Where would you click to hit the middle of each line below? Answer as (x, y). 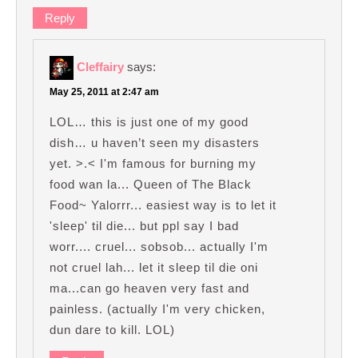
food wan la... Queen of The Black (151, 185)
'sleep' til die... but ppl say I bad (144, 226)
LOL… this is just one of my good (149, 122)
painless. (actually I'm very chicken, (157, 309)
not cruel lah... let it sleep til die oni (154, 268)
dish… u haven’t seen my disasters (155, 143)
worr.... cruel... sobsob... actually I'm (159, 247)
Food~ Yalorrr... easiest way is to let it (163, 205)
